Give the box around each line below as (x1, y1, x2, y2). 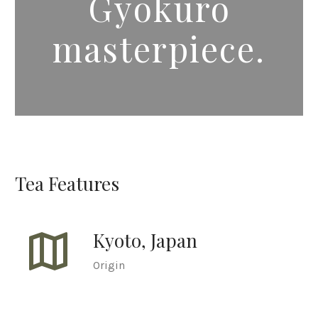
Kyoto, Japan (92, 227, 197, 253)
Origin (92, 258, 125, 272)
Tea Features (15, 171, 119, 197)
